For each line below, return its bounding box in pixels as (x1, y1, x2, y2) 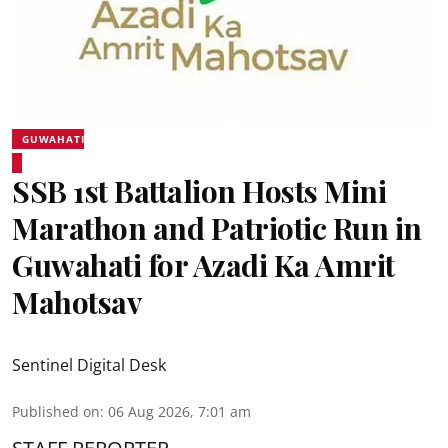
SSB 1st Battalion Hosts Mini (12, 170, 386, 211)
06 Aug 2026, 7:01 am (108, 401, 251, 421)
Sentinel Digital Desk (12, 353, 166, 376)
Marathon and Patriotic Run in (12, 207, 422, 248)
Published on (12, 401, 100, 421)
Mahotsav (12, 281, 141, 322)
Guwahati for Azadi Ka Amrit (12, 244, 395, 285)
